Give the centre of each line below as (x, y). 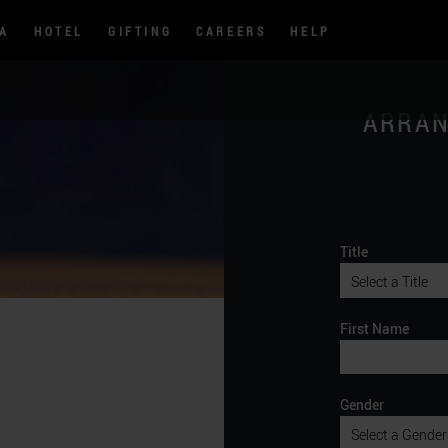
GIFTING (140, 31)
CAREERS (231, 31)
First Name (374, 329)
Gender (362, 404)
